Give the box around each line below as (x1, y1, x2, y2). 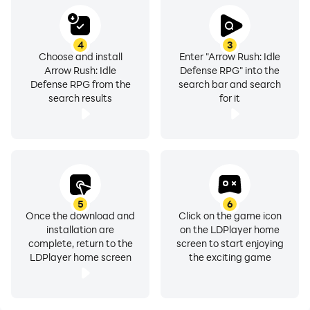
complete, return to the (28, 237, 133, 250)
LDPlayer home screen (29, 250, 131, 264)
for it (219, 91, 240, 104)
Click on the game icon (178, 209, 282, 222)
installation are (46, 223, 114, 236)
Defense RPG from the (30, 77, 131, 91)
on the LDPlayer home (180, 223, 280, 236)
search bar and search (179, 77, 281, 91)
